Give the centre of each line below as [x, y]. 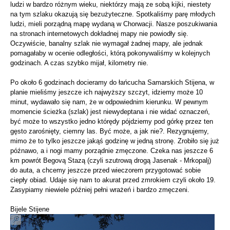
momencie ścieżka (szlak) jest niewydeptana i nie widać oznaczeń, [110, 111]
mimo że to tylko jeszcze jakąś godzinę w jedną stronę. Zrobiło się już [115, 141]
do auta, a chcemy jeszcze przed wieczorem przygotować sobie [106, 170]
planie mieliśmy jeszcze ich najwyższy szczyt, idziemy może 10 [107, 92]
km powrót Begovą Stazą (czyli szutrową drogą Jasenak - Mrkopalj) [111, 160]
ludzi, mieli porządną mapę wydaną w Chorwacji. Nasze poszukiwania [114, 24]
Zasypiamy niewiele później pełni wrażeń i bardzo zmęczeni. [100, 189]
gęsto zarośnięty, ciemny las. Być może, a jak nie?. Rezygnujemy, [110, 131]
